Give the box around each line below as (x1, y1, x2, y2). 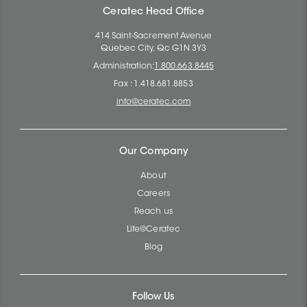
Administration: (93, 62, 155, 71)
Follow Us (132, 292, 175, 302)
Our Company (119, 147, 188, 157)
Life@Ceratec (127, 225, 180, 234)
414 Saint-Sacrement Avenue (95, 32, 212, 40)
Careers (137, 189, 170, 198)
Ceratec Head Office (103, 7, 204, 17)
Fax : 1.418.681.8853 (114, 79, 193, 88)
